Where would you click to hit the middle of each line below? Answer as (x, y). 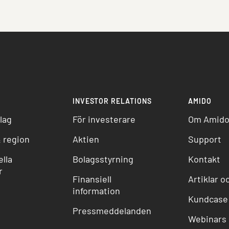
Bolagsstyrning (103, 159)
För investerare (104, 119)
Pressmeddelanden (112, 211)
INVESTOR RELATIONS (112, 101)
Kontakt (204, 159)
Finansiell (92, 179)
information (96, 191)
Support (205, 139)
